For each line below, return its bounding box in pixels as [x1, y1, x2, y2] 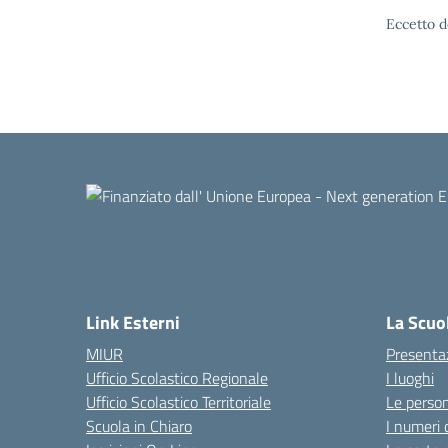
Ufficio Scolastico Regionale [86, 366, 268, 390]
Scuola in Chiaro [86, 414, 192, 438]
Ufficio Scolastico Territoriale [86, 390, 271, 414]
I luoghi [386, 366, 434, 390]
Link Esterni [86, 309, 180, 336]
